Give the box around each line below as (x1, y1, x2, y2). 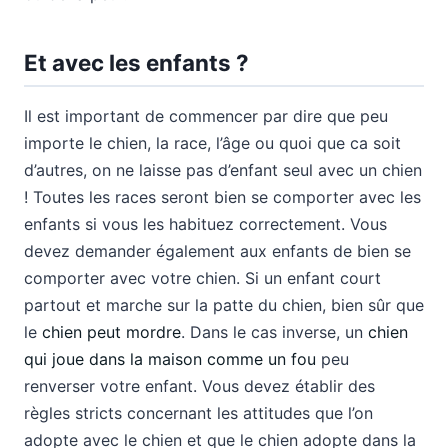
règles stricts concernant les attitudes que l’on (24, 402, 373, 423)
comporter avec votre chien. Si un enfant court (24, 267, 381, 288)
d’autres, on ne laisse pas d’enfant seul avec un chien (24, 159, 422, 180)
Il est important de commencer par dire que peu (24, 105, 388, 126)
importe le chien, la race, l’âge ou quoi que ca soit (24, 132, 401, 153)
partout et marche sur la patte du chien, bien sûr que (24, 294, 424, 315)
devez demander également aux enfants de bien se (24, 240, 411, 261)
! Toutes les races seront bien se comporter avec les (24, 186, 421, 207)
